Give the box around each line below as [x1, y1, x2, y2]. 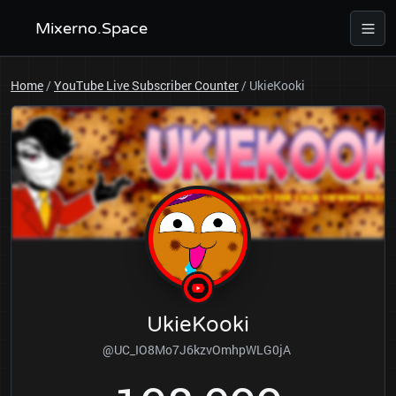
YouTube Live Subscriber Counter [54, 77, 239, 94]
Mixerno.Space [35, 19, 148, 38]
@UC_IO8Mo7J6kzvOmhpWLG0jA [103, 341, 293, 358]
